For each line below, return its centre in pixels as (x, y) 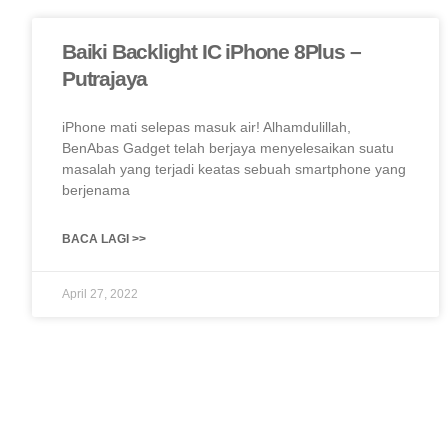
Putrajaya (105, 79)
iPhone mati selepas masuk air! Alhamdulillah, (206, 127)
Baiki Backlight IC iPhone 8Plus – (211, 52)
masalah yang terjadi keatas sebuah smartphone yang (234, 169)
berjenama (96, 190)
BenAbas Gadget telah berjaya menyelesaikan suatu (228, 148)
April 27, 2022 (100, 294)
